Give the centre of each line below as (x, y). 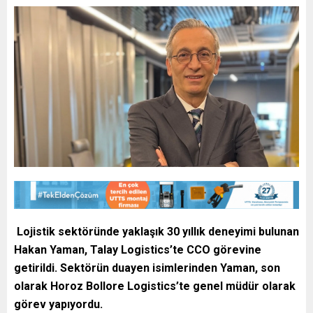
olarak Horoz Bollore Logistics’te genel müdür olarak (155, 286)
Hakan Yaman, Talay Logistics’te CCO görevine (138, 250)
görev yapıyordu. (58, 305)
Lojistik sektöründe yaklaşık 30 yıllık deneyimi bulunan (158, 232)
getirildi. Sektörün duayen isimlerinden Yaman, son (147, 268)
